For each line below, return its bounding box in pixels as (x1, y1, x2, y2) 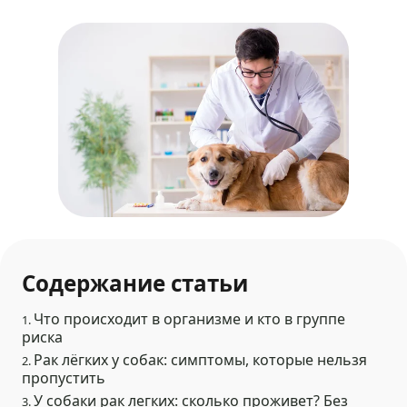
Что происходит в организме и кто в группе (34, 309, 346, 330)
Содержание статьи (22, 268, 249, 299)
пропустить (22, 368, 106, 389)
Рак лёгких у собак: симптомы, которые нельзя (34, 350, 368, 371)
